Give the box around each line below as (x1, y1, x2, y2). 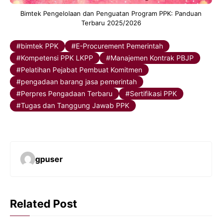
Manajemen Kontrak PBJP (111, 54, 194, 62)
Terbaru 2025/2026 (81, 19, 141, 27)
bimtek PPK (21, 42, 58, 51)
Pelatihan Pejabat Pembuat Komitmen (21, 65, 142, 74)
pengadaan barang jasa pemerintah (21, 77, 137, 86)
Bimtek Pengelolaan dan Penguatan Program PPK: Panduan (20, 9, 202, 18)
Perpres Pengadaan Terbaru (21, 89, 112, 98)
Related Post (10, 197, 77, 211)
